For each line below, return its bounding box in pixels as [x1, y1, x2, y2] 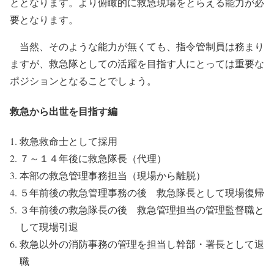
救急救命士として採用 [20, 135, 117, 148]
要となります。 [10, 13, 78, 26]
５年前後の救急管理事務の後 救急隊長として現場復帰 [20, 186, 264, 199]
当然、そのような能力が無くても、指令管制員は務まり [10, 40, 264, 53]
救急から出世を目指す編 [10, 103, 117, 118]
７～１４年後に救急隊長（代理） [20, 152, 166, 165]
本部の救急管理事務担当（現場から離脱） [20, 169, 206, 182]
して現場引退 [20, 220, 78, 234]
